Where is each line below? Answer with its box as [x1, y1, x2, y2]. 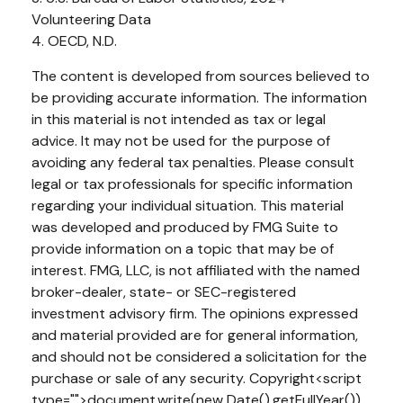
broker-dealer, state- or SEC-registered [31, 282, 296, 301]
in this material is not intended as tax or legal [31, 109, 326, 129]
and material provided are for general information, [31, 325, 358, 345]
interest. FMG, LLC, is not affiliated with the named [31, 260, 360, 280]
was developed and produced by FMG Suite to [31, 217, 338, 237]
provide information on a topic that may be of [31, 238, 334, 258]
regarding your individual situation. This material [31, 195, 344, 215]
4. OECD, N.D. [31, 31, 117, 50]
